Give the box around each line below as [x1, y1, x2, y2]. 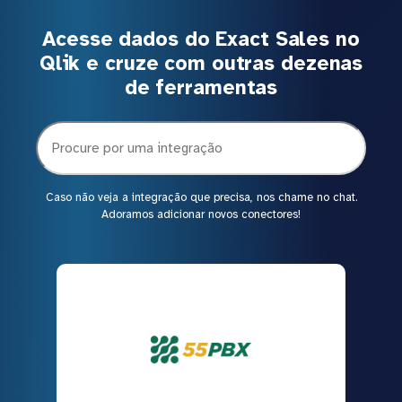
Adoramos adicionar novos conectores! [101, 206, 301, 222]
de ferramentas [124, 74, 278, 100]
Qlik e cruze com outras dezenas [39, 50, 363, 75]
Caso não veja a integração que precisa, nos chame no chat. [45, 189, 357, 205]
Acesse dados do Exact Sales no [42, 26, 360, 51]
